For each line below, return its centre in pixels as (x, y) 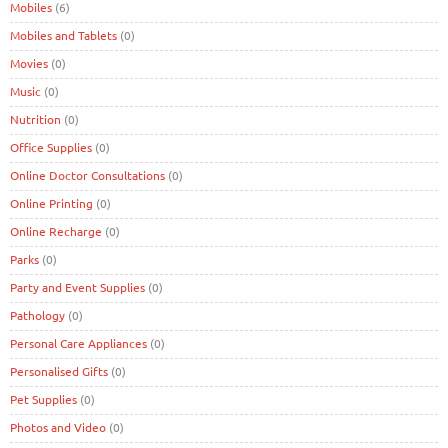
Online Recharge (56, 230)
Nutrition (35, 118)
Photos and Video (58, 426)
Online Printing (51, 202)
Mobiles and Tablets (63, 34)
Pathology (37, 314)
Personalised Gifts (59, 370)
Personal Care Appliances (78, 342)
